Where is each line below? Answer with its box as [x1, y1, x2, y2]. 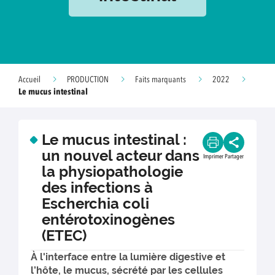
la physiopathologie [42, 163, 183, 180]
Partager [224, 153, 244, 160]
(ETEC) [42, 227, 87, 244]
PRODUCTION [67, 76, 109, 84]
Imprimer [203, 153, 223, 160]
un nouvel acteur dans [42, 147, 199, 165]
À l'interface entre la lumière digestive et [31, 251, 225, 263]
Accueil [18, 76, 41, 84]
